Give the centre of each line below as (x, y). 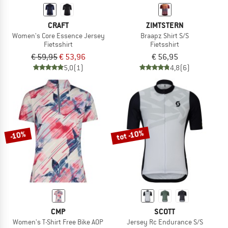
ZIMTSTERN (165, 25)
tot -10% (130, 135)
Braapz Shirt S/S (165, 35)
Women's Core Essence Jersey (58, 35)
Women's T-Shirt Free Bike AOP (58, 222)
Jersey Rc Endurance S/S (165, 222)
